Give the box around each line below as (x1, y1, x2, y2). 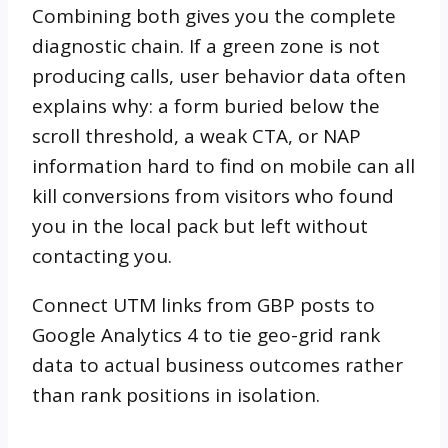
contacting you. (32, 243, 172, 269)
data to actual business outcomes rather (32, 352, 403, 378)
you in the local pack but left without (32, 213, 368, 239)
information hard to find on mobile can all (32, 153, 415, 179)
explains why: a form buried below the (32, 93, 380, 119)
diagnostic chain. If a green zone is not (32, 33, 380, 59)
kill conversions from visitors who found (32, 183, 394, 209)
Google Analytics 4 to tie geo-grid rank (32, 322, 380, 348)
